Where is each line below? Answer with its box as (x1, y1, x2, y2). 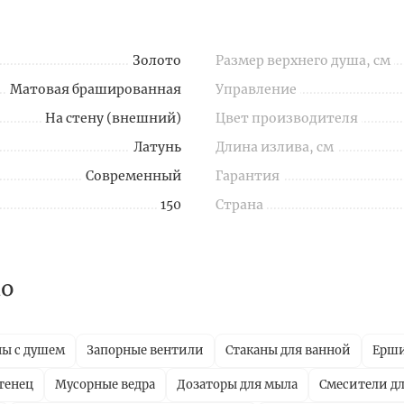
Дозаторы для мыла (177, 377, 298, 393)
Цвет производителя (216, 110, 358, 127)
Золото (133, 52, 181, 69)
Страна (216, 197, 263, 214)
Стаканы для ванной (225, 343, 351, 359)
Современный (86, 168, 181, 185)
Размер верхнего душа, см (216, 52, 390, 69)
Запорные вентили (87, 343, 204, 359)
